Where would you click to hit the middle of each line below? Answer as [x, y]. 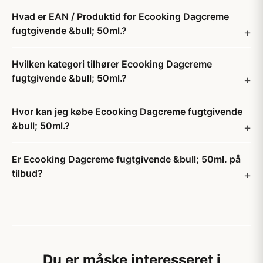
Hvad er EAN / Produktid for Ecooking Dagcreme [120, 16]
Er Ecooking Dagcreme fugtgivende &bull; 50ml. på [126, 159]
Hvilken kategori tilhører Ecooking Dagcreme [112, 64]
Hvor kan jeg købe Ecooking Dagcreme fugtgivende [127, 112]
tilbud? [27, 173]
